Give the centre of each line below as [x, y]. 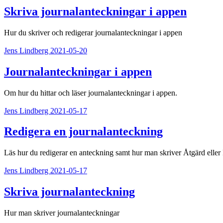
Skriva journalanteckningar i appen [95, 11]
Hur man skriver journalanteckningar [62, 213]
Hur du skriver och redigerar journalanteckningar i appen [93, 32]
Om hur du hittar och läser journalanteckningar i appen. [91, 93]
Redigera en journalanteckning [83, 132]
